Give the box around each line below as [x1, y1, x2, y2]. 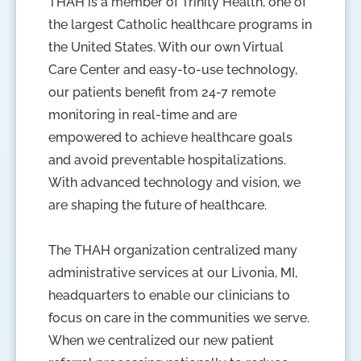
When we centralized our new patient [48, 333, 274, 348]
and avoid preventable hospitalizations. [48, 152, 286, 168]
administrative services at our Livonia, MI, [48, 265, 297, 280]
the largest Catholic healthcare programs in [48, 17, 312, 32]
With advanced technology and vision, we [48, 175, 301, 190]
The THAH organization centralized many [48, 243, 297, 258]
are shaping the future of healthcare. [48, 197, 267, 213]
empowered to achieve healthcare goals [48, 130, 293, 145]
